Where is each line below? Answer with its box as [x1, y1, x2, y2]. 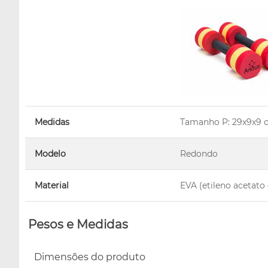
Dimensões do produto [34, 251, 145, 263]
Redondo [180, 148, 218, 159]
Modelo [35, 148, 66, 159]
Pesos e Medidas [28, 217, 128, 232]
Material [35, 179, 69, 191]
